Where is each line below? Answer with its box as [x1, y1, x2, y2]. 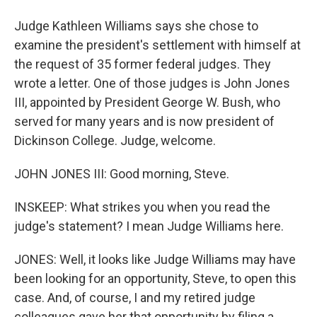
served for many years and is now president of [14, 114, 275, 129]
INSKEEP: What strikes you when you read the [14, 200, 270, 214]
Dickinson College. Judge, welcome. [14, 133, 216, 148]
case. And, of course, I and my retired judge [14, 290, 255, 305]
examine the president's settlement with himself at [14, 38, 301, 52]
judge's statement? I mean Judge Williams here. [14, 219, 284, 234]
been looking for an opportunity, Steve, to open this [14, 271, 296, 286]
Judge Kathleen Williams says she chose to [14, 18, 258, 33]
